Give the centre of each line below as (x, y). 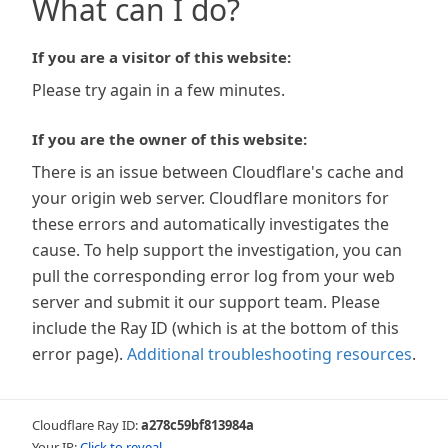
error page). (77, 354)
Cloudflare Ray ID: (86, 425)
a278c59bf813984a (197, 425)
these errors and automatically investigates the (210, 224)
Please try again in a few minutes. (158, 90)
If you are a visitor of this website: (161, 57)
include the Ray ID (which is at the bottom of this (215, 328)
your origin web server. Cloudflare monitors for (210, 198)
